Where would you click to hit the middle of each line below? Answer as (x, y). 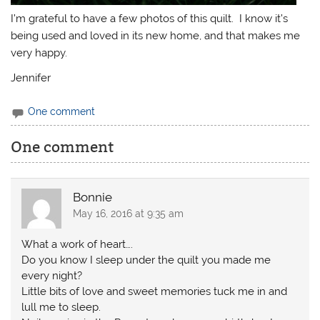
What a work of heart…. (77, 244)
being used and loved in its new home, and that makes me (156, 35)
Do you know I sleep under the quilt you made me (146, 260)
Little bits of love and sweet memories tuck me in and (155, 291)
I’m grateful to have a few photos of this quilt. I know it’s (150, 18)
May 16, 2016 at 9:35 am (128, 214)
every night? (52, 275)
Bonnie (92, 197)
